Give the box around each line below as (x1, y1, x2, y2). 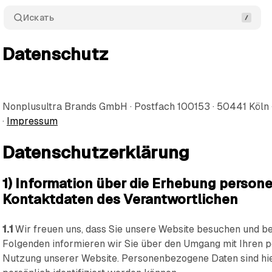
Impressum (7, 115, 58, 127)
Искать (22, 12, 54, 22)
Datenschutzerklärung (2, 143, 190, 162)
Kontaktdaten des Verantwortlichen (2, 192, 239, 207)
